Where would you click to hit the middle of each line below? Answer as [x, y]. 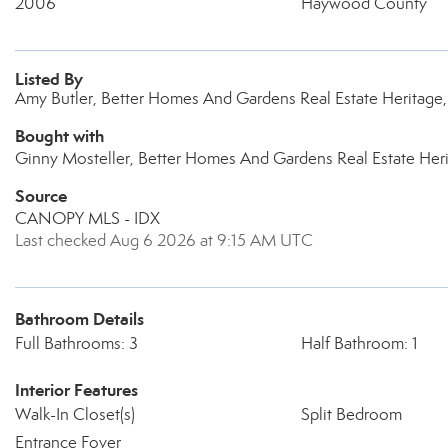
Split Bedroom [351, 414]
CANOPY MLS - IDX [87, 218]
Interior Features [76, 390]
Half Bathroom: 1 [359, 343]
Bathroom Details [79, 319]
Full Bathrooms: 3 [76, 343]
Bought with [59, 136]
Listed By [49, 79]
